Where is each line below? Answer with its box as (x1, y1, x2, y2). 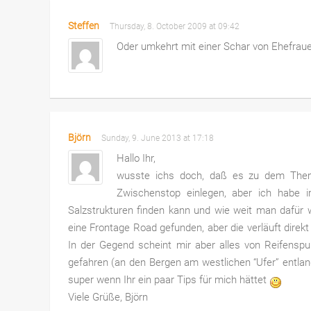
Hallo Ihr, (116, 151, 155, 165)
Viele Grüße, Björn (67, 290, 148, 303)
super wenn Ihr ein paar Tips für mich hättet (67, 273, 269, 286)
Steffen (67, 20, 99, 32)
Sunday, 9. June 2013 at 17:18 (101, 133, 218, 143)
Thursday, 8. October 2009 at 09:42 (109, 22, 244, 32)
